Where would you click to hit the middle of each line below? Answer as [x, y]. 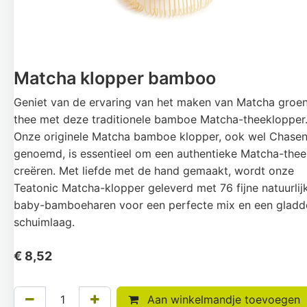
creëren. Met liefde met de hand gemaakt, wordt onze [154, 171]
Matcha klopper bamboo [115, 78]
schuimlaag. [44, 222]
